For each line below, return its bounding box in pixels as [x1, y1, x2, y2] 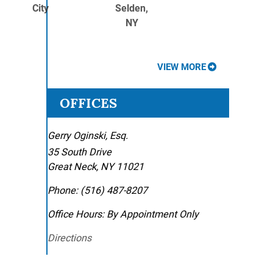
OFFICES [60, 94, 117, 112]
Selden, [115, 2, 148, 14]
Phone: [48, 185, 78, 196]
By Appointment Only [107, 208, 199, 220]
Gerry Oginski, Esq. [48, 130, 128, 141]
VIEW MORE [157, 62, 206, 73]
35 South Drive [48, 146, 112, 158]
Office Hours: [48, 208, 104, 220]
